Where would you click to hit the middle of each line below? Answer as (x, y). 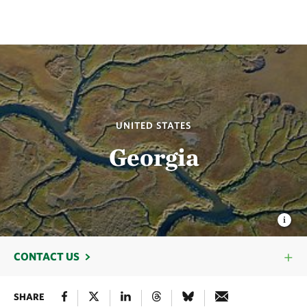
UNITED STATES (153, 125)
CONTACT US (47, 256)
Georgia (153, 157)
